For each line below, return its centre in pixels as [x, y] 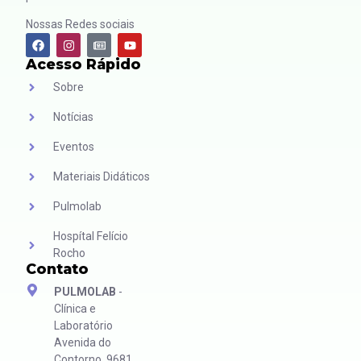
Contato [57, 269]
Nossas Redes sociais [80, 25]
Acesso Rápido [83, 64]
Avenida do [83, 343]
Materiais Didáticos [101, 177]
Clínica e [75, 309]
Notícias [73, 117]
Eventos [73, 147]
